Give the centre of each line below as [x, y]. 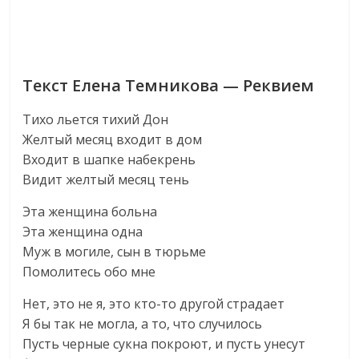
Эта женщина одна [83, 232]
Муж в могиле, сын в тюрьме [115, 252]
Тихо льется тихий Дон [96, 119]
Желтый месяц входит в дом [113, 139]
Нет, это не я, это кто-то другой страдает [154, 304]
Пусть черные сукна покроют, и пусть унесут [164, 344]
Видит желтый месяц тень [106, 179]
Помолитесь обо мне [89, 272]
